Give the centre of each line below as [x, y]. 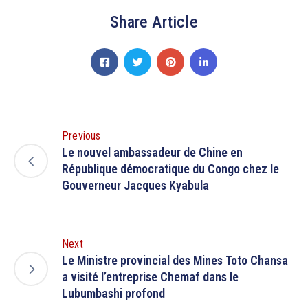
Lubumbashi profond [113, 294]
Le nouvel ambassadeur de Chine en [152, 153]
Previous [81, 136]
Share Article [154, 22]
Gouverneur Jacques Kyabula [135, 186]
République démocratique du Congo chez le [170, 169]
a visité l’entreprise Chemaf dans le [150, 277]
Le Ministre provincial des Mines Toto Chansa [175, 261]
